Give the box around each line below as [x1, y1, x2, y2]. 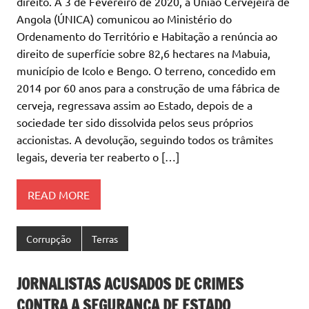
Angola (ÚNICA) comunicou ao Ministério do [17, 12, 232, 26]
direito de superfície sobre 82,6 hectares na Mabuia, [17, 46, 270, 61]
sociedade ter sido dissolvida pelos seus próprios [17, 115, 253, 130]
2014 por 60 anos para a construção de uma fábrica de [17, 81, 280, 95]
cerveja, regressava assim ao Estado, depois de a [17, 98, 252, 112]
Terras [92, 232, 119, 246]
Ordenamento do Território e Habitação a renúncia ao [17, 29, 277, 43]
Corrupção [26, 232, 72, 246]
